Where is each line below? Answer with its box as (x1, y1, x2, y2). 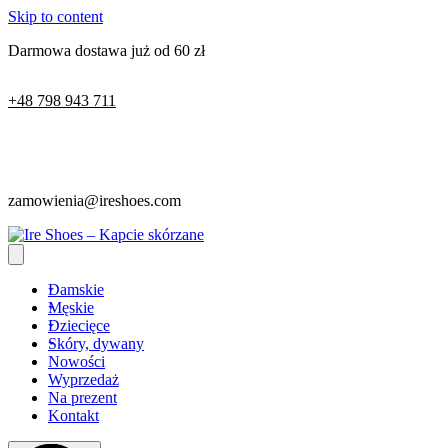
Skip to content (8, 8, 103, 25)
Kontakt (48, 407, 99, 424)
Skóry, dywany (48, 335, 144, 352)
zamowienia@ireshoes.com (8, 192, 181, 209)
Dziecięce (48, 317, 110, 334)
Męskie (48, 299, 94, 316)
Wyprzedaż (48, 371, 119, 388)
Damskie (48, 281, 104, 298)
